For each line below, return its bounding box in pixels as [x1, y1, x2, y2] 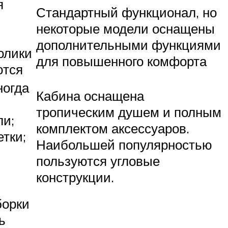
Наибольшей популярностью [36, 136, 212, 153]
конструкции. [36, 169, 114, 186]
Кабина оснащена [36, 88, 144, 104]
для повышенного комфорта [36, 53, 207, 70]
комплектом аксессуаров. [36, 120, 189, 137]
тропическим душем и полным [36, 104, 221, 121]
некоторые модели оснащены [36, 20, 215, 37]
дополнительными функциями [36, 37, 221, 53]
